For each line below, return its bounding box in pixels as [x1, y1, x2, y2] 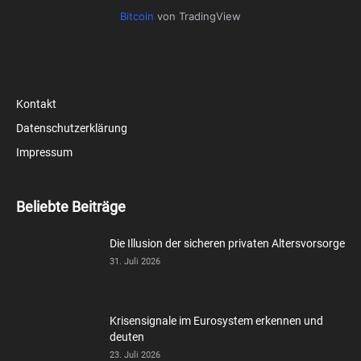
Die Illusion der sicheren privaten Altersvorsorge [110, 236, 345, 250]
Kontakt [16, 97, 56, 110]
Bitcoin [120, 9, 154, 23]
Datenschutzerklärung [16, 121, 127, 135]
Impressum [16, 145, 73, 159]
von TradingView [154, 9, 241, 23]
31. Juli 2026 [110, 255, 160, 267]
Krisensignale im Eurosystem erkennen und [110, 313, 323, 327]
